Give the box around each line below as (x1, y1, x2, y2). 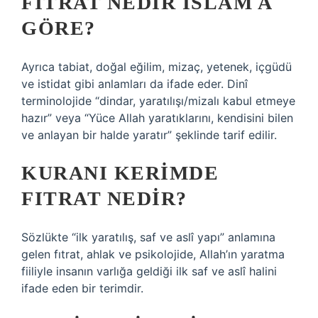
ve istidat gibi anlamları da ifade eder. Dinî (21, 77, 248, 91)
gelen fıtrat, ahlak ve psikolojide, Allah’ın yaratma (21, 247, 285, 261)
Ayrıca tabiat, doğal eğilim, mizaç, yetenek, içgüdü (21, 60, 292, 74)
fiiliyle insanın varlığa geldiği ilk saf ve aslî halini (21, 264, 277, 278)
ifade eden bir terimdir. (21, 281, 143, 295)
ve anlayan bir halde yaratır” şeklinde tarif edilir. (21, 128, 277, 142)
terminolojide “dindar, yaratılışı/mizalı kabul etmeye (21, 94, 295, 108)
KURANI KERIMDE (21, 162, 219, 184)
